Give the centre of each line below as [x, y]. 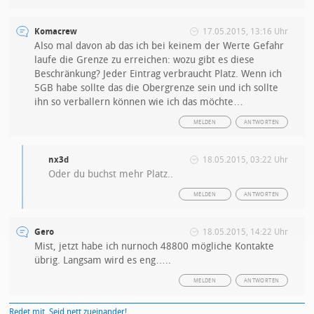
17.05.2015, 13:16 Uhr [245, 32]
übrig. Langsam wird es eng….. [103, 260]
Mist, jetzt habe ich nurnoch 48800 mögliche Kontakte [155, 246]
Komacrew [56, 32]
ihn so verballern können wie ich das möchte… [139, 102]
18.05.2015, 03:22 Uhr [245, 160]
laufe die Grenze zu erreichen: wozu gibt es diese [145, 60]
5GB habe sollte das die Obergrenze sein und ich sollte [157, 88]
